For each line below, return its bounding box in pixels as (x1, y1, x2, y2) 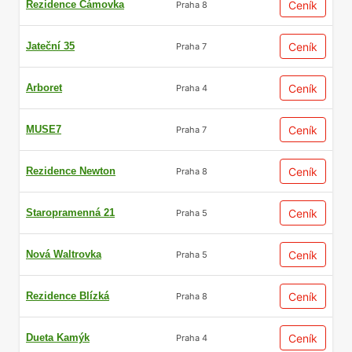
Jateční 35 (26, 40, 75, 52)
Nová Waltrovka (26, 248, 101, 260)
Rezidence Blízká (26, 290, 109, 302)
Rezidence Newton (26, 165, 115, 177)
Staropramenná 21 (26, 207, 115, 218)
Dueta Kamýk (26, 332, 90, 343)
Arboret (26, 82, 62, 93)
